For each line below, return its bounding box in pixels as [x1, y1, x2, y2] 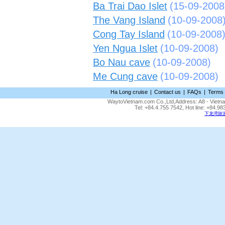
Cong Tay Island [93, 29, 165, 40]
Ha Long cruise [110, 89, 148, 95]
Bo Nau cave [93, 57, 150, 68]
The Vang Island [93, 15, 165, 26]
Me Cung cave [93, 71, 158, 82]
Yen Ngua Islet [93, 43, 158, 54]
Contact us [154, 89, 181, 95]
